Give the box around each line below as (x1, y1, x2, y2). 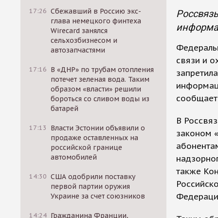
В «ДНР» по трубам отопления (51, 65, 154, 74)
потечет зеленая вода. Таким (51, 75, 150, 84)
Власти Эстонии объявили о (51, 124, 145, 132)
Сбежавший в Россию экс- (51, 7, 142, 16)
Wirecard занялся (51, 26, 108, 35)
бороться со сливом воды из (51, 94, 150, 103)
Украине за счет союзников (51, 192, 145, 200)
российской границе (51, 143, 123, 152)
